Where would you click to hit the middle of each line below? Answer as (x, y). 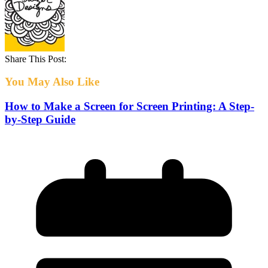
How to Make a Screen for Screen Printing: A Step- (130, 106)
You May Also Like (52, 82)
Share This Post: (36, 59)
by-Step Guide (40, 120)
